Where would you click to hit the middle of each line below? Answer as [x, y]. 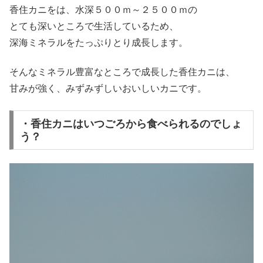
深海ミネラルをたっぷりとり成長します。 [99, 42]
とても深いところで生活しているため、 [94, 26]
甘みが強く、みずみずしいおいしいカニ [94, 89]
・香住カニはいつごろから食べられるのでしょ [131, 124]
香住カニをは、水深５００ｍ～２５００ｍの [103, 9]
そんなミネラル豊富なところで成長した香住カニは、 [122, 72]
